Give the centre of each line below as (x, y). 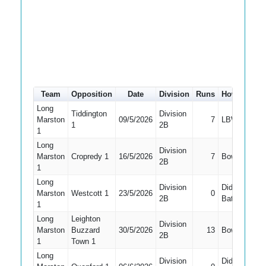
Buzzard (85, 230)
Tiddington (89, 114)
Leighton (85, 219)
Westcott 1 (90, 193)
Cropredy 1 (90, 156)
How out (237, 94)
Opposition (92, 94)
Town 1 (83, 241)
